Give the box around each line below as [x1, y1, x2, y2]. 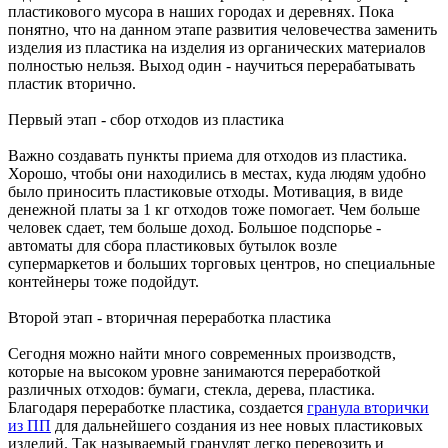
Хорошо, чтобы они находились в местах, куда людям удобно [8, 164, 426, 182]
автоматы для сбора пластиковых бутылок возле [8, 236, 337, 254]
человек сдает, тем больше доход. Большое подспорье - [8, 218, 381, 236]
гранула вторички [307, 398, 429, 416]
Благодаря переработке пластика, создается [8, 398, 307, 416]
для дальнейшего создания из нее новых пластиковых [51, 416, 423, 434]
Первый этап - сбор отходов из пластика [8, 110, 284, 128]
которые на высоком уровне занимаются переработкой [8, 362, 381, 380]
